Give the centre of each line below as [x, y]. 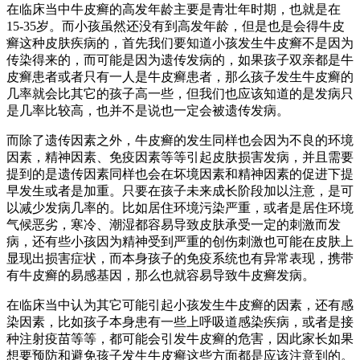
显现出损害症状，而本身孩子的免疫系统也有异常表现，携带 [180, 258]
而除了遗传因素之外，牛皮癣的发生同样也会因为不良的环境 [180, 140]
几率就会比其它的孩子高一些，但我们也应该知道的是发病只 [180, 93]
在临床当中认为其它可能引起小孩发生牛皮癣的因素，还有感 [180, 305]
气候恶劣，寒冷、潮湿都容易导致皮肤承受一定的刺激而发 [174, 224]
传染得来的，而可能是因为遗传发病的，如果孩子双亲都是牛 [180, 59]
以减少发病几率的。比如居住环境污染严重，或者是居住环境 [180, 207]
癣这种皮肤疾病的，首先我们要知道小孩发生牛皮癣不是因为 [180, 43]
